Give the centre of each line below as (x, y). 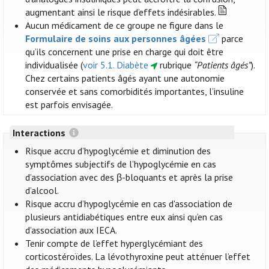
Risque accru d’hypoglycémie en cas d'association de (129, 204)
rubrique (175, 65)
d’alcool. (42, 191)
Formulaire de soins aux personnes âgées (116, 39)
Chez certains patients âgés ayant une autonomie (125, 78)
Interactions (40, 132)
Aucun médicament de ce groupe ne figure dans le (125, 26)
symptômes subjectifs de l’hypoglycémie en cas (121, 164)
